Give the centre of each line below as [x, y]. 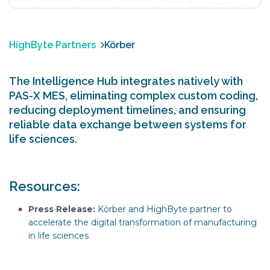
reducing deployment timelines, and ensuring [127, 110]
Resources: [45, 186]
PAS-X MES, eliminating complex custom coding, [133, 96]
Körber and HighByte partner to [165, 209]
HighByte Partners [52, 45]
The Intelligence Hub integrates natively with [126, 81]
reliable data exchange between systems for [128, 124]
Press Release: [62, 209]
